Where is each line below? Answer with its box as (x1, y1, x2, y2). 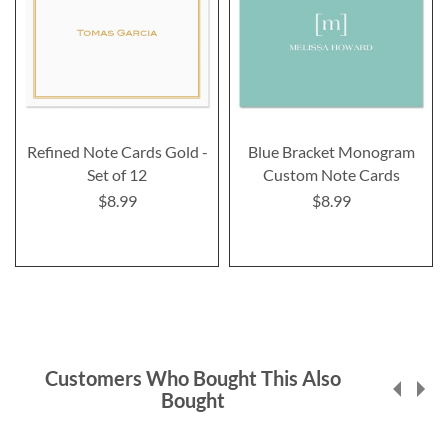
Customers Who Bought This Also (44, 366, 341, 391)
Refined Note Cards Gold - (26, 142, 208, 162)
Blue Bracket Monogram (247, 142, 415, 162)
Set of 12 (87, 165, 147, 185)
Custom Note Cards (262, 165, 400, 185)
